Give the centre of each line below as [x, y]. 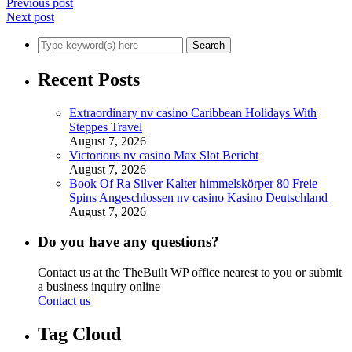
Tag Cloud [79, 334]
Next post [30, 16]
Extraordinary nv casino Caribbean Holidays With [193, 112]
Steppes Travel [106, 126]
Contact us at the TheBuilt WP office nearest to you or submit [190, 273]
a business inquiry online [99, 287]
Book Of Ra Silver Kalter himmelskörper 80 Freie [193, 183]
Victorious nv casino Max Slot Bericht [164, 155]
